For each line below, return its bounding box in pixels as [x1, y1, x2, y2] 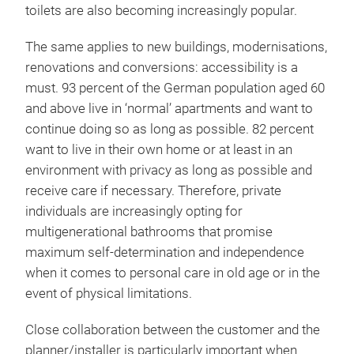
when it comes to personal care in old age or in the [25, 265, 320, 281]
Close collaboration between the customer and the [25, 322, 320, 337]
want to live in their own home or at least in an [25, 141, 292, 157]
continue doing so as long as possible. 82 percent [25, 121, 314, 137]
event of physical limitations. [25, 285, 192, 301]
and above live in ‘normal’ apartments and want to [25, 100, 313, 116]
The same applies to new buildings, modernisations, [25, 39, 327, 55]
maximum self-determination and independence [25, 244, 304, 260]
